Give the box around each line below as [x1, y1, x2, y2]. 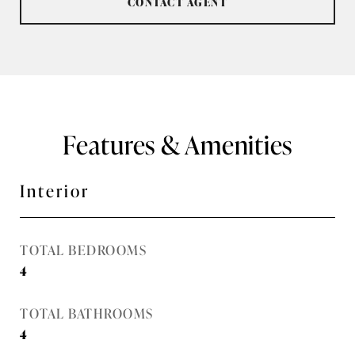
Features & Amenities [63, 124, 292, 162]
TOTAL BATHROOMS [20, 303, 154, 323]
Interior [20, 177, 90, 202]
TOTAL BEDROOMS [20, 239, 147, 259]
